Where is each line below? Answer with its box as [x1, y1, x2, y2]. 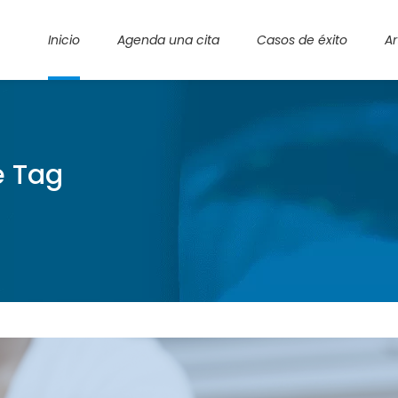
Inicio [48, 30, 80, 49]
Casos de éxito [257, 30, 347, 49]
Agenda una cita [117, 30, 219, 49]
